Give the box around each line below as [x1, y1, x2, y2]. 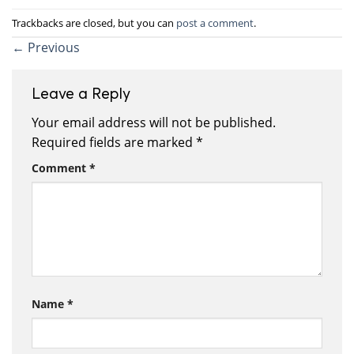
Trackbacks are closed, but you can [12, 15, 176, 30]
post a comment [176, 15, 254, 30]
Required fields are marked [32, 133, 196, 151]
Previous [24, 39, 80, 57]
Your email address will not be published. [32, 113, 276, 131]
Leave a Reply [32, 84, 134, 103]
